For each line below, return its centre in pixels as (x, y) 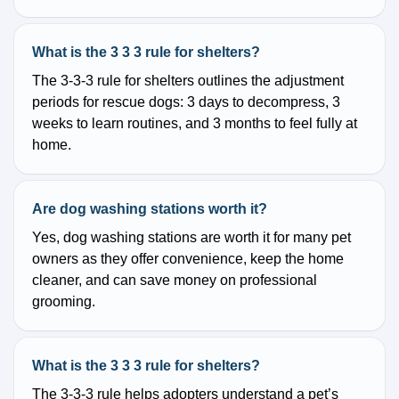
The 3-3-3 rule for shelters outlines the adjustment (188, 81)
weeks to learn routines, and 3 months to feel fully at (195, 124)
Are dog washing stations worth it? (150, 209)
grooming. (64, 302)
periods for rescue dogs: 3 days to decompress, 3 (186, 102)
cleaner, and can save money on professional (175, 281)
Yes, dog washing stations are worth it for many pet (191, 238)
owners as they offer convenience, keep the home (188, 259)
